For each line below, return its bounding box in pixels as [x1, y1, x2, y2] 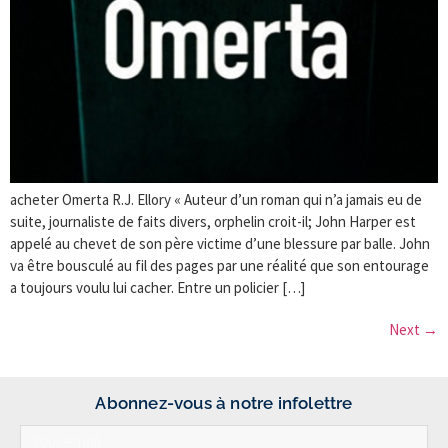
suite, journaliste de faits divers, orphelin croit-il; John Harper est [10, 211, 416, 231]
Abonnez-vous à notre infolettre [95, 392, 353, 413]
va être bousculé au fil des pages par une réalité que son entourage [10, 255, 429, 275]
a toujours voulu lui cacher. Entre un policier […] [10, 277, 305, 297]
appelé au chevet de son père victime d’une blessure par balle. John [10, 233, 430, 253]
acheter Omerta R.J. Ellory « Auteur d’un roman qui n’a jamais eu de [10, 189, 422, 209]
